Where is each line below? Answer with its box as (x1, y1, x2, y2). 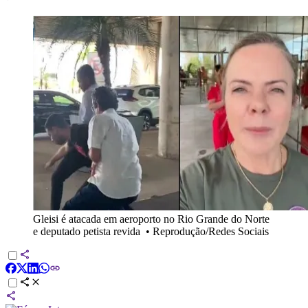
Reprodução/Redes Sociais (153, 225, 269, 237)
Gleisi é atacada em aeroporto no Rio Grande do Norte (33, 212, 269, 225)
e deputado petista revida (33, 225, 140, 237)
